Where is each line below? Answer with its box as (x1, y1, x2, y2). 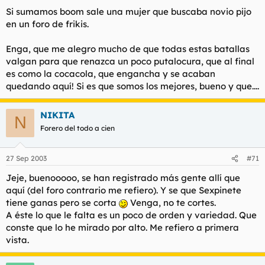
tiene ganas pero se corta (6, 197, 119, 208)
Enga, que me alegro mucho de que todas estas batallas (6, 43, 250, 54)
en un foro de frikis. (6, 18, 89, 30)
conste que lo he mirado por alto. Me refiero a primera (6, 222, 239, 233)
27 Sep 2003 (6, 154, 47, 163)
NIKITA (40, 109, 75, 121)
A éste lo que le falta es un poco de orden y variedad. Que (6, 209, 257, 221)
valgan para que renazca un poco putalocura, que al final (6, 55, 254, 67)
